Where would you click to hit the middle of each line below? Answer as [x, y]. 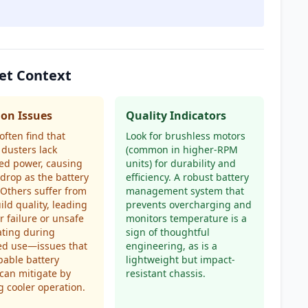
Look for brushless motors [185, 136]
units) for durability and [180, 163]
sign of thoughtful [167, 232]
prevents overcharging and [188, 205]
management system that [185, 191]
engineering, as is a [171, 246]
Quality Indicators [176, 115]
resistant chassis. [165, 273]
